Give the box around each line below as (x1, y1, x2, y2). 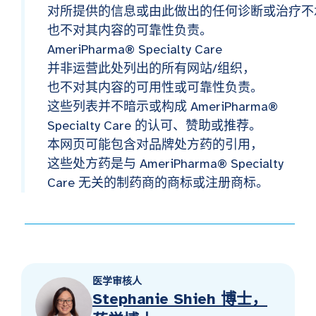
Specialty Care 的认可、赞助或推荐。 (47, 118, 262, 134)
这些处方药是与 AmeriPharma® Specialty (47, 156, 284, 172)
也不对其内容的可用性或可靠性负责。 (47, 80, 263, 96)
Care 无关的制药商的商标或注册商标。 (47, 175, 269, 191)
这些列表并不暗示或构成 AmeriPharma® (47, 99, 278, 115)
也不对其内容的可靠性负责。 (47, 23, 212, 39)
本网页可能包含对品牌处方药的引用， (47, 137, 263, 153)
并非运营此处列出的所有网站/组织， (47, 61, 255, 77)
